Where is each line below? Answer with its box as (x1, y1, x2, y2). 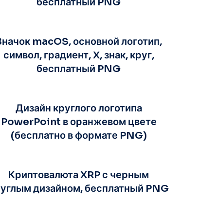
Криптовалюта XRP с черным (8, 168, 149, 181)
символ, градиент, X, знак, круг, (3, 49, 154, 61)
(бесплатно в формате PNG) (10, 129, 147, 142)
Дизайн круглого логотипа (15, 102, 142, 114)
